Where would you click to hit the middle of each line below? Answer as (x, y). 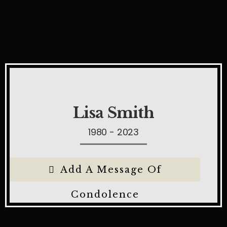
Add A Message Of (111, 170)
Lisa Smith (113, 113)
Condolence (105, 195)
